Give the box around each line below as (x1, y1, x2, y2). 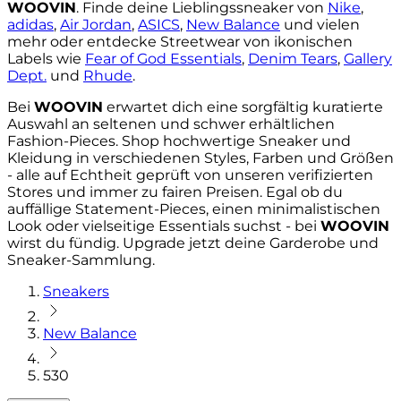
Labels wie (7, 49, 85, 67)
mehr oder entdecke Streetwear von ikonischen (7, 32, 353, 50)
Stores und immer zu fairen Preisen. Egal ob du (7, 183, 343, 200)
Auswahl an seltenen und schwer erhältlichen (7, 115, 335, 132)
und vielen (280, 15, 360, 33)
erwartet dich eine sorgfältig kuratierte (103, 98, 383, 115)
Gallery (344, 49, 392, 67)
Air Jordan (60, 15, 132, 33)
